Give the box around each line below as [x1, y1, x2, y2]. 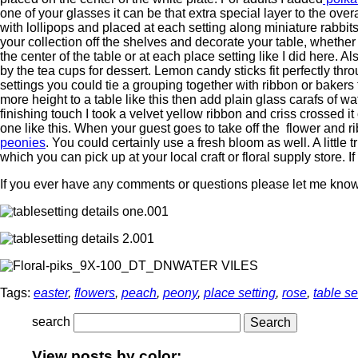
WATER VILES [173, 258, 258, 272]
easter [34, 285, 68, 300]
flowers [74, 285, 115, 300]
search [32, 315, 70, 329]
